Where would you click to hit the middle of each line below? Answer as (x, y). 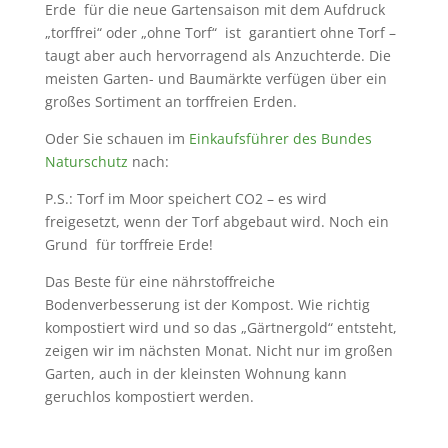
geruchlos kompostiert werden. (149, 396)
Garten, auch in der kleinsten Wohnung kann (195, 373)
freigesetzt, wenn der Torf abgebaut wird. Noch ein (216, 221)
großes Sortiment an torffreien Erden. (170, 101)
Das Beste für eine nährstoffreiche (159, 281)
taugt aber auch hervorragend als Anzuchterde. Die (217, 55)
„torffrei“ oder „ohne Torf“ (130, 32)
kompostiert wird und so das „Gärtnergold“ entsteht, (220, 327)
